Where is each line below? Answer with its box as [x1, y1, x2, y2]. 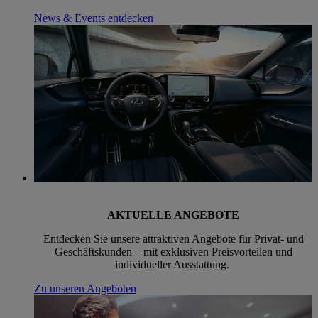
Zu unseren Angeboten [34, 282, 136, 295]
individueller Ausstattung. [114, 258, 232, 270]
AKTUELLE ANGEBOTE [107, 208, 239, 221]
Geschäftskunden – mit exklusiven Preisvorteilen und [54, 245, 292, 258]
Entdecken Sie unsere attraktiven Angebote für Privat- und [43, 232, 304, 245]
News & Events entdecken [34, 12, 153, 25]
